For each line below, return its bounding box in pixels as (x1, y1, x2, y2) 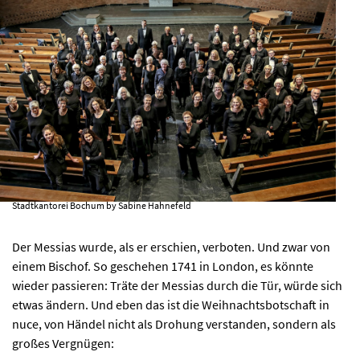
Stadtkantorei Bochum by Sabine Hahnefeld (12, 199, 191, 212)
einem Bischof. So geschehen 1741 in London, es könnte (12, 258, 313, 275)
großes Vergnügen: (12, 335, 114, 352)
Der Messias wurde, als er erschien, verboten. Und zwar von (12, 239, 330, 256)
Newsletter (176, 317, 237, 333)
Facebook (105, 316, 151, 331)
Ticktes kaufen (216, 305, 296, 322)
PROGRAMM (132, 81, 228, 102)
